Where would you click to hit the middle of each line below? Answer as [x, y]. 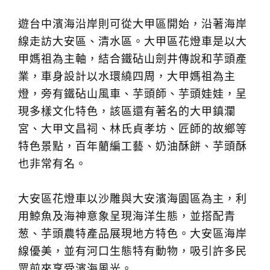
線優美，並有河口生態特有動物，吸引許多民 [133, 251]
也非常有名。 [52, 164]
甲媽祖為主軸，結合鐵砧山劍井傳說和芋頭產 [133, 59]
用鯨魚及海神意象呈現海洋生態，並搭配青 [127, 216]
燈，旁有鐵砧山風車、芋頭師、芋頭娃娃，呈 [133, 94]
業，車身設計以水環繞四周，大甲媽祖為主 [127, 77]
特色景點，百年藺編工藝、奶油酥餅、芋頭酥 [133, 146]
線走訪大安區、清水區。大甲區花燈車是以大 [133, 42]
